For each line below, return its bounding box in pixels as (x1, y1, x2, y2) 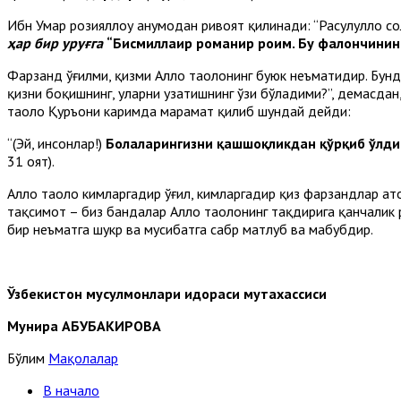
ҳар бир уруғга (7, 34, 107, 52)
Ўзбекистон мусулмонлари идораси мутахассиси (7, 285, 327, 303)
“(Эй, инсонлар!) (7, 134, 102, 152)
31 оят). (7, 152, 55, 170)
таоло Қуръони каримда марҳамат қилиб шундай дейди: (7, 102, 351, 120)
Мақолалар (48, 349, 118, 367)
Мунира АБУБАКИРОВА (7, 317, 161, 335)
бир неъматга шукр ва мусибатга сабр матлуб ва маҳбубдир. (7, 220, 373, 238)
